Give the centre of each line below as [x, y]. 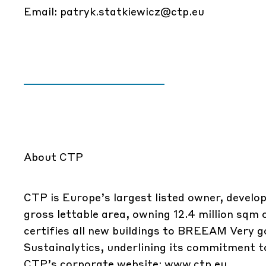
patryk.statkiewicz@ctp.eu [132, 11]
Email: [42, 11]
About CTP [53, 156]
